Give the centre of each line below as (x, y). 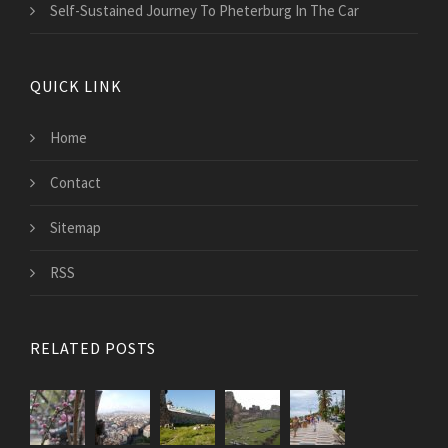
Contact (75, 183)
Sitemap (75, 228)
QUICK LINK (76, 86)
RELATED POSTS (93, 348)
